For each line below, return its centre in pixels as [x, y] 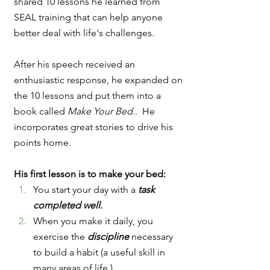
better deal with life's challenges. [86, 33]
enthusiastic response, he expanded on [99, 80]
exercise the [60, 237]
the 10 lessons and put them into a [89, 96]
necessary [153, 237]
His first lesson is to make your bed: [90, 174]
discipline [109, 237]
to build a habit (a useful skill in [100, 253]
